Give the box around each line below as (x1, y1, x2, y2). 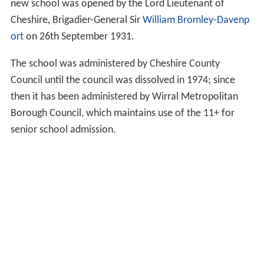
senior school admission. (10, 124, 116, 136)
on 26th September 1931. (23, 31, 134, 42)
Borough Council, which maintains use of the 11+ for (10, 107, 235, 119)
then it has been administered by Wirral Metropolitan (10, 91, 238, 103)
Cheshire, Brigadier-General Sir (10, 14, 143, 26)
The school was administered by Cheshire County (10, 58, 220, 70)
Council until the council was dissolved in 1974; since (10, 74, 235, 86)
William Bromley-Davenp (142, 14, 249, 26)
